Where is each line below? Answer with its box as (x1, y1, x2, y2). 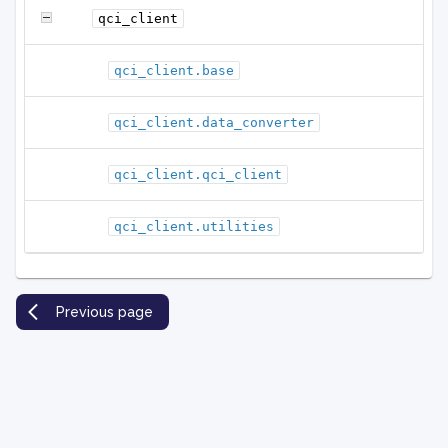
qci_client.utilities (114, 219, 274, 235)
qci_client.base (114, 63, 234, 79)
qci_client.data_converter (114, 115, 314, 131)
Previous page (56, 304, 153, 321)
